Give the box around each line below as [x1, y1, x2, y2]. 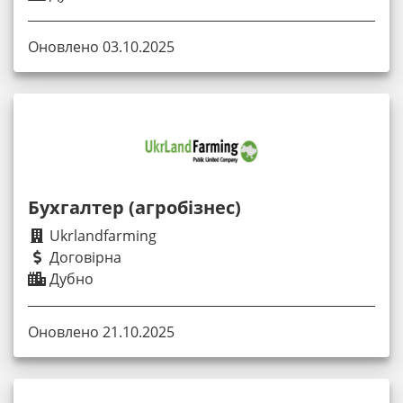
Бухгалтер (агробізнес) [28, 194, 241, 219]
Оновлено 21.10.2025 [28, 322, 175, 343]
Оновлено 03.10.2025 [28, 36, 175, 57]
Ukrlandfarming [46, 225, 157, 246]
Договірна [46, 246, 121, 267]
